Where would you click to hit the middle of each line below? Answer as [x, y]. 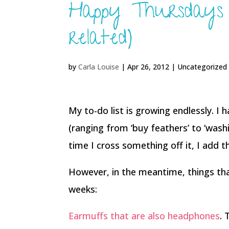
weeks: [83, 189]
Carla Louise [99, 67]
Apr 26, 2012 [148, 67]
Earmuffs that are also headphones [144, 216]
